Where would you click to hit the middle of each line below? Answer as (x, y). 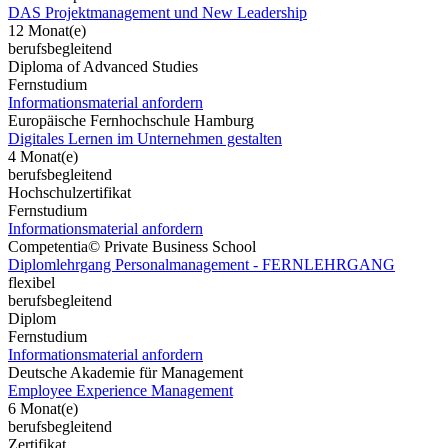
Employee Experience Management (120, 390)
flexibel (31, 282)
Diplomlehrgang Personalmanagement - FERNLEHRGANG (201, 264)
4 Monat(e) (43, 156)
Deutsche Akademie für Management (125, 372)
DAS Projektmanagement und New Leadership (157, 12)
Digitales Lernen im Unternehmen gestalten (145, 138)
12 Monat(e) (47, 30)
